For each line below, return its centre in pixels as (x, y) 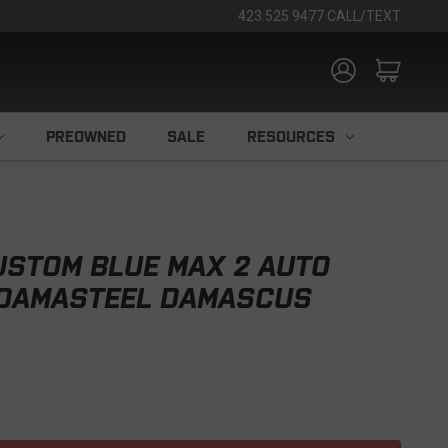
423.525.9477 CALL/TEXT (319, 16)
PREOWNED (85, 136)
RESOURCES (290, 136)
